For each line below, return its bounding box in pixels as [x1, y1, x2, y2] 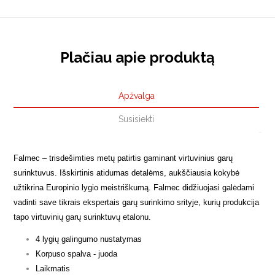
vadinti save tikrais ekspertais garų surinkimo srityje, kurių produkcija [14, 198, 260, 207]
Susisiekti [118, 114, 154, 125]
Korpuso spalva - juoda [36, 249, 118, 259]
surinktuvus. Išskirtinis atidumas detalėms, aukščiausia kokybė [14, 168, 240, 178]
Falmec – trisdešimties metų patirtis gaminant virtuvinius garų [14, 153, 233, 163]
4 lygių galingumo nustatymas [36, 234, 142, 244]
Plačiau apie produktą [60, 48, 215, 67]
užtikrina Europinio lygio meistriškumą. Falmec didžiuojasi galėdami [14, 183, 255, 193]
